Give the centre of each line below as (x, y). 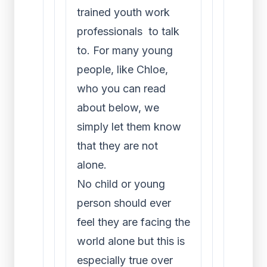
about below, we (118, 108)
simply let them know (129, 127)
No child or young (121, 184)
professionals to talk (128, 31)
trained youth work (123, 12)
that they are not (117, 146)
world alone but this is (131, 241)
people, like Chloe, (122, 69)
